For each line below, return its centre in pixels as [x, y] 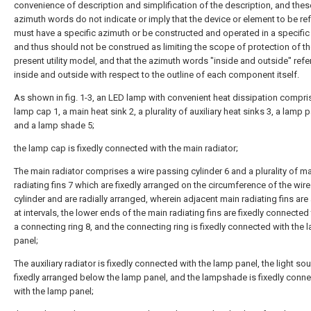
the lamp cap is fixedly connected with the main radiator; [126, 148]
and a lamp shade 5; [54, 125]
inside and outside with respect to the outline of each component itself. [157, 75]
